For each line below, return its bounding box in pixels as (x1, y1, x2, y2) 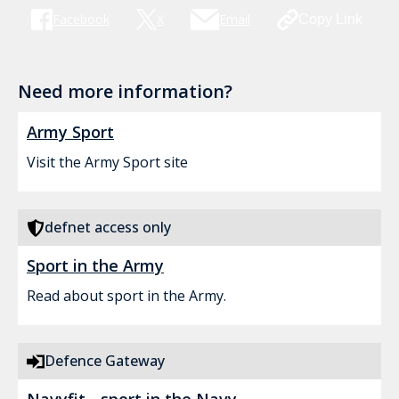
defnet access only (45, 217, 171, 237)
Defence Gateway (45, 351, 165, 370)
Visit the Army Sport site (27, 152, 188, 172)
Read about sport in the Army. (27, 286, 226, 305)
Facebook (53, 11, 110, 28)
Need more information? (18, 79, 232, 103)
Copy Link (297, 12, 362, 27)
